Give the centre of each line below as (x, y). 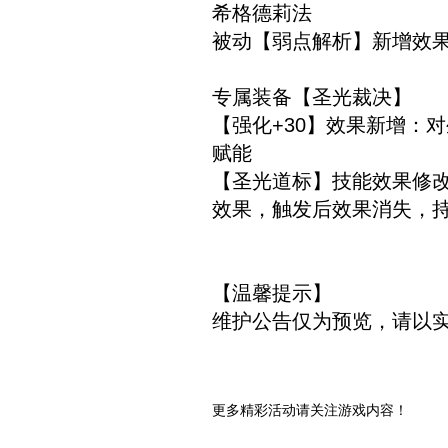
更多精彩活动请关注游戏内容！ (310, 410)
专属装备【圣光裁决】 (312, 97)
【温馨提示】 (272, 293)
